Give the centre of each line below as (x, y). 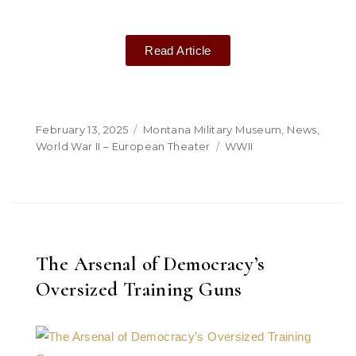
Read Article (178, 50)
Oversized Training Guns (139, 289)
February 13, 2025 (82, 130)
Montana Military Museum (212, 130)
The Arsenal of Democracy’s (151, 264)
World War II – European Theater (123, 146)
